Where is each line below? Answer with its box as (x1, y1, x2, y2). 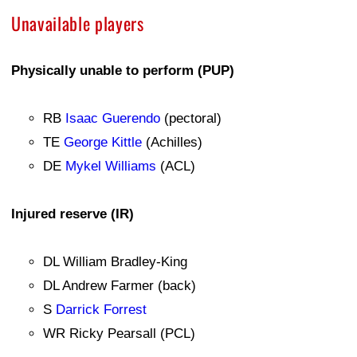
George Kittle (64, 134, 142, 150)
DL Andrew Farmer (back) (43, 277, 196, 293)
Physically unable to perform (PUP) (11, 62, 234, 78)
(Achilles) (142, 134, 202, 150)
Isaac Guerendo (65, 110, 160, 126)
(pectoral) (160, 110, 222, 126)
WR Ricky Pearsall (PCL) (43, 325, 195, 341)
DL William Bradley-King (43, 253, 187, 269)
